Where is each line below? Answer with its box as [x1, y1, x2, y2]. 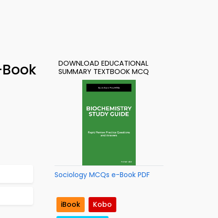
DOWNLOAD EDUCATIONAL [58, 58, 148, 68]
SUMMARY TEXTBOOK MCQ [58, 67, 149, 76]
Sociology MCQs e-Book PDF [54, 170, 150, 180]
